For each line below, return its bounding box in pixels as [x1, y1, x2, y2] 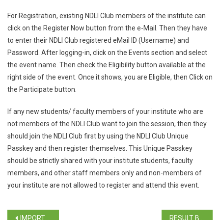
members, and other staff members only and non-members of [7, 169, 202, 177]
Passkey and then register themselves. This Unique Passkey [7, 144, 192, 153]
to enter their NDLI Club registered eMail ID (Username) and [7, 36, 189, 45]
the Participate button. [7, 85, 77, 94]
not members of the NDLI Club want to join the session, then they [7, 120, 207, 128]
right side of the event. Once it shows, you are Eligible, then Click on [7, 73, 213, 82]
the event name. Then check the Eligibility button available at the [7, 61, 206, 69]
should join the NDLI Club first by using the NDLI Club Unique [7, 132, 189, 140]
